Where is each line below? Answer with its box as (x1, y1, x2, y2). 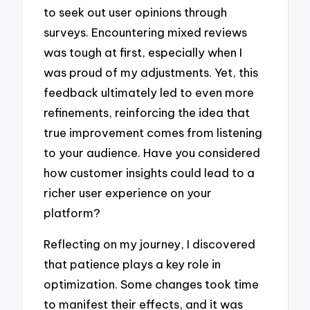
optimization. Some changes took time (44, 277, 259, 292)
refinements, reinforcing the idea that (44, 105, 250, 120)
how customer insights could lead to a (44, 165, 255, 181)
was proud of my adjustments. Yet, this (44, 65, 259, 80)
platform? (44, 206, 101, 221)
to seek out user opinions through (44, 5, 228, 20)
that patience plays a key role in (44, 257, 221, 272)
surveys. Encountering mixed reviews (44, 25, 248, 40)
